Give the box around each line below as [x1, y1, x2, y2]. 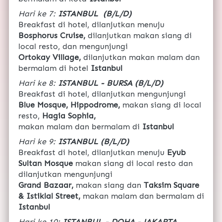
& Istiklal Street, [18, 191, 83, 201]
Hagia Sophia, [42, 111, 98, 121]
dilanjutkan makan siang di [88, 31, 192, 41]
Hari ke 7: [18, 9, 58, 19]
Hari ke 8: [18, 78, 58, 88]
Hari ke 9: [18, 137, 58, 147]
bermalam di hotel [18, 63, 91, 73]
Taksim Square [144, 180, 199, 190]
